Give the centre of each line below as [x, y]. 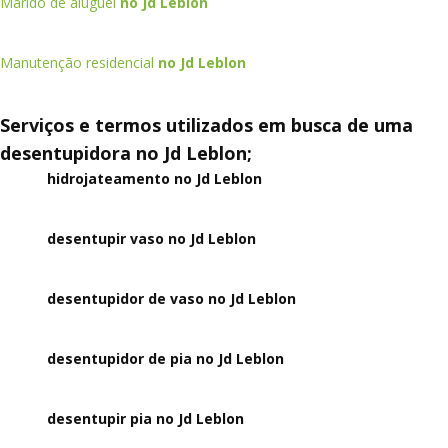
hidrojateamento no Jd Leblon [155, 178]
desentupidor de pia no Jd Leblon [166, 358]
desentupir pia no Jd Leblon [146, 418]
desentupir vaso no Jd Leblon [152, 238]
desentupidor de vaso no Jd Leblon [172, 298]
